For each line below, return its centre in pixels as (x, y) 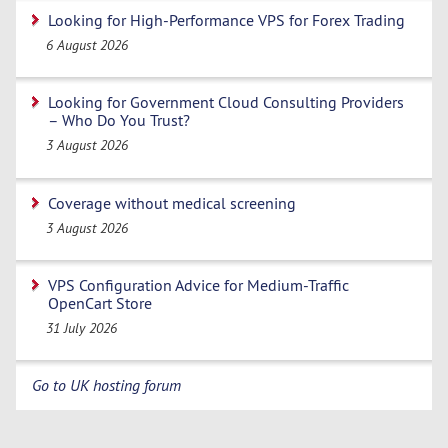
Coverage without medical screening (172, 202)
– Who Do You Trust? (119, 120)
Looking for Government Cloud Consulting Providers (226, 102)
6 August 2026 (87, 45)
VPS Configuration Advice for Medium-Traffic (198, 285)
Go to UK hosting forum (106, 385)
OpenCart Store (100, 303)
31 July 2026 (82, 328)
